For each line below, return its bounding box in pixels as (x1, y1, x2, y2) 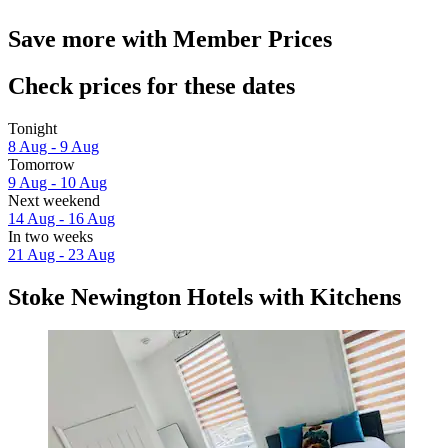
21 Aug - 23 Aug (8, 245, 115, 263)
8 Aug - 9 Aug (8, 137, 99, 155)
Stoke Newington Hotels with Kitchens (8, 283, 401, 310)
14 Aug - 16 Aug (8, 209, 115, 227)
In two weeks (8, 227, 93, 245)
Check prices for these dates (8, 72, 295, 99)
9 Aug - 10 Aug (8, 173, 107, 191)
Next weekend (8, 191, 100, 209)
